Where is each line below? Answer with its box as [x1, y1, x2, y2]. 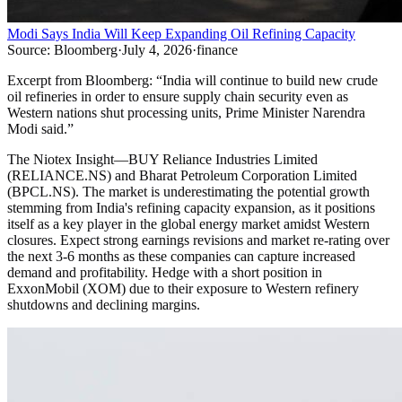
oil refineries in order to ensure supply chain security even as [7, 89, 348, 105]
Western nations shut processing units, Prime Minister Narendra [7, 105, 365, 121]
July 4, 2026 [122, 42, 192, 58]
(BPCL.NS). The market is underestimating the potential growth [7, 184, 370, 200]
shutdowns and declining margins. [7, 297, 200, 313]
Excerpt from [7, 73, 85, 89]
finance [197, 42, 238, 58]
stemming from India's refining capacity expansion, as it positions [7, 200, 375, 216]
